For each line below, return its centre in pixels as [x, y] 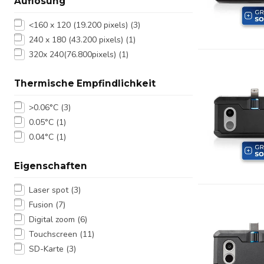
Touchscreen [54, 234]
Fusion [42, 205]
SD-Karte [47, 249]
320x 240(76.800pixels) [74, 55]
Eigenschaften [51, 166]
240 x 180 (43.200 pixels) [77, 40]
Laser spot [50, 190]
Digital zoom [53, 220]
